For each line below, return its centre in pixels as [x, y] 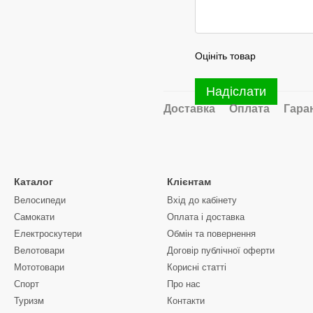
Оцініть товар [225, 56]
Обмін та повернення [211, 234]
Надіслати [236, 92]
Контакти [186, 301]
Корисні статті [197, 267]
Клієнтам [189, 182]
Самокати [34, 217]
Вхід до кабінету [202, 200]
